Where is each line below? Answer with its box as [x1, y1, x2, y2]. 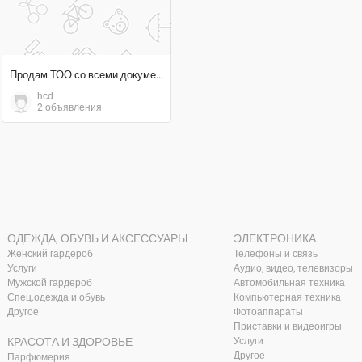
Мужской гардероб [7, 277, 93, 288]
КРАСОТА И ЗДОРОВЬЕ [7, 335, 133, 348]
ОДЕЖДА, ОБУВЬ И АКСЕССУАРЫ [7, 232, 188, 245]
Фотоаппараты [233, 306, 303, 318]
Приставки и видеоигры [233, 321, 342, 332]
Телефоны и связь [233, 248, 318, 259]
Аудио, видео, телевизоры [233, 263, 353, 274]
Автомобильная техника [233, 277, 345, 288]
